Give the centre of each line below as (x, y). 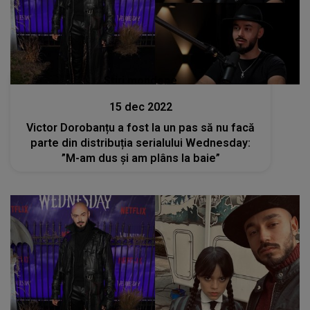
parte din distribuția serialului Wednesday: (141, 143)
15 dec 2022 (140, 107)
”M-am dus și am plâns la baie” (140, 158)
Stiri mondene (141, 80)
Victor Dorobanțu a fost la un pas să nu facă (141, 127)
